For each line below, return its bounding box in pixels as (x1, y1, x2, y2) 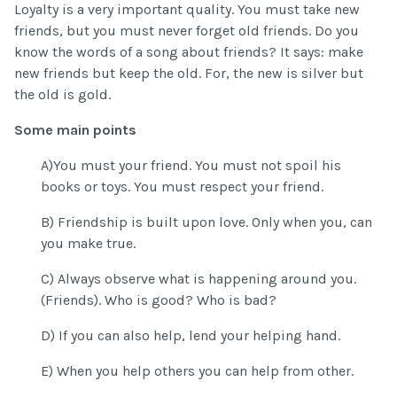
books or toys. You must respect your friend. (41, 178, 323, 196)
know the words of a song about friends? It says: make (14, 43, 363, 61)
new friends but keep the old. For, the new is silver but (14, 65, 363, 82)
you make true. (41, 235, 136, 253)
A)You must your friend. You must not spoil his (41, 157, 341, 175)
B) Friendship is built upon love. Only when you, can (41, 214, 372, 231)
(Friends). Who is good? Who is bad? (41, 292, 276, 309)
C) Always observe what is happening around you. (41, 270, 356, 288)
